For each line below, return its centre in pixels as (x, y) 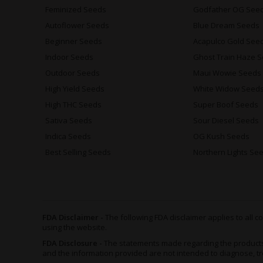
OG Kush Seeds (222, 136)
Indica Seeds (68, 136)
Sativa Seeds (69, 121)
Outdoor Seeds (73, 73)
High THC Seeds (73, 105)
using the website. (75, 227)
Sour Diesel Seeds (226, 121)
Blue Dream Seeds (227, 26)
